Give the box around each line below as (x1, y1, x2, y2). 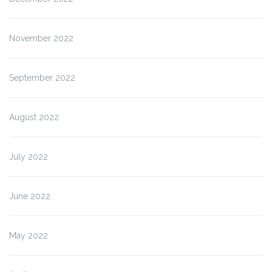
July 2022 (9, 152, 48, 162)
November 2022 (9, 33, 73, 44)
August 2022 (9, 112, 59, 123)
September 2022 (9, 73, 75, 83)
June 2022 (9, 191, 50, 202)
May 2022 (9, 231, 48, 241)
